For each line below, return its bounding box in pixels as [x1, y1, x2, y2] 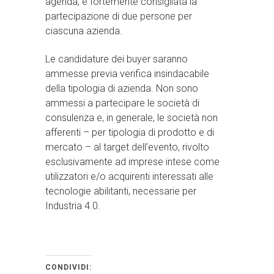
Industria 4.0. [45, 199, 100, 212]
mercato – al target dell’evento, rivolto [45, 141, 209, 153]
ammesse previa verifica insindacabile [45, 67, 209, 80]
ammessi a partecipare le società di [45, 97, 199, 109]
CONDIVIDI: [45, 262, 92, 272]
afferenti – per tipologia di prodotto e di [45, 126, 214, 138]
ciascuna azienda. [45, 24, 122, 37]
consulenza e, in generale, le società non [45, 111, 218, 124]
